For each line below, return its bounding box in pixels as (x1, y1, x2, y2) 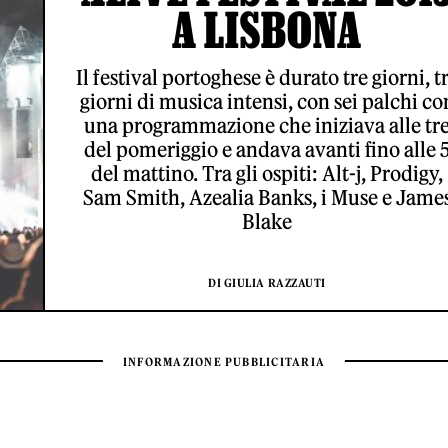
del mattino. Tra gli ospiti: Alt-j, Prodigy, (91, 161, 443, 187)
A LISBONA (171, 2, 363, 58)
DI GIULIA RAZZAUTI (208, 276, 326, 291)
